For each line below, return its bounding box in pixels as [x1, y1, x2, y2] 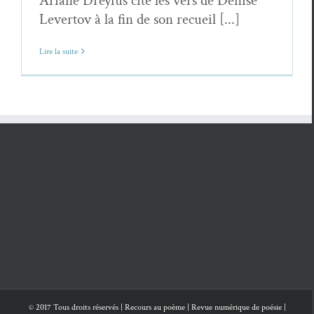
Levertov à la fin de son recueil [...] [39, 9, 240, 29]
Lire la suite [39, 46, 78, 57]
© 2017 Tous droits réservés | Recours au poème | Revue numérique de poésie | [28, 301, 286, 313]
